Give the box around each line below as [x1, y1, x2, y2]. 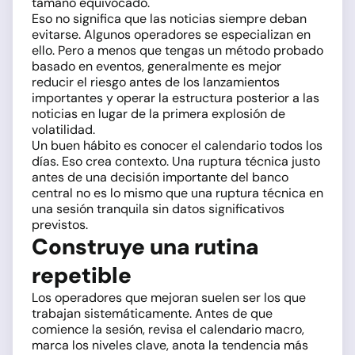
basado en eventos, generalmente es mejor [32, 57, 281, 74]
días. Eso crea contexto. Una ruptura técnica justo [32, 152, 320, 170]
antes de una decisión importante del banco [32, 168, 288, 185]
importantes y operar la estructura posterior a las [32, 89, 319, 106]
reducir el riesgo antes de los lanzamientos [32, 73, 280, 90]
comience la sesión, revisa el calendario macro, [32, 320, 304, 338]
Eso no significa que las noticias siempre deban [32, 10, 307, 27]
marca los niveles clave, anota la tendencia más [32, 336, 308, 353]
